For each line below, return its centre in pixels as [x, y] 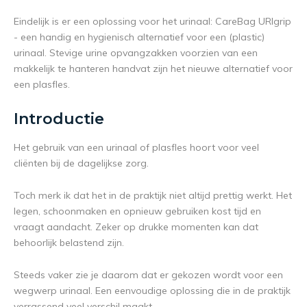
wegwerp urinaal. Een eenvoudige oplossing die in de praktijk [152, 291]
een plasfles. [42, 85]
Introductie [59, 119]
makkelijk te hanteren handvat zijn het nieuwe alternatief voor [153, 69]
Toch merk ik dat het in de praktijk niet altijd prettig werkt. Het [153, 196]
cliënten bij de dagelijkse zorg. [81, 163]
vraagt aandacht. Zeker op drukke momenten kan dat [136, 227]
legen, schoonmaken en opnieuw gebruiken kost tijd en [137, 211]
